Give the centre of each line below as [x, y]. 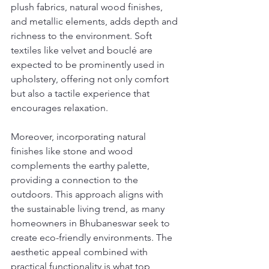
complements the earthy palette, [81, 165]
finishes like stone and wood [73, 151]
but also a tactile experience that [81, 93]
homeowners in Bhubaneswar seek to [92, 223]
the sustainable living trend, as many [89, 208]
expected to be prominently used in [89, 64]
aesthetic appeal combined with [80, 252]
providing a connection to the [76, 180]
